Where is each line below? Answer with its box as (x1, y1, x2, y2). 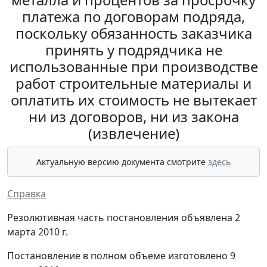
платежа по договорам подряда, (22, 7, 245, 26)
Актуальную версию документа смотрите (36, 156, 208, 167)
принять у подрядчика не (45, 40, 222, 60)
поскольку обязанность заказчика (15, 23, 252, 43)
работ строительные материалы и (15, 73, 252, 93)
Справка (7, 187, 46, 200)
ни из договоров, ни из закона (28, 107, 239, 126)
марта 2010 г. (7, 225, 68, 238)
